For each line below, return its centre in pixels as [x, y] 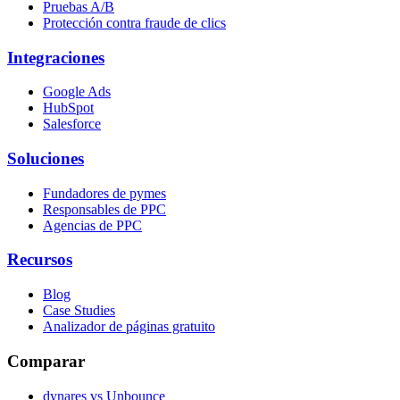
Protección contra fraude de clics [134, 22]
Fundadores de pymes [104, 193]
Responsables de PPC [104, 209]
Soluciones [46, 159]
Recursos [40, 260]
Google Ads [77, 92]
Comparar [46, 361]
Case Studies [79, 311]
